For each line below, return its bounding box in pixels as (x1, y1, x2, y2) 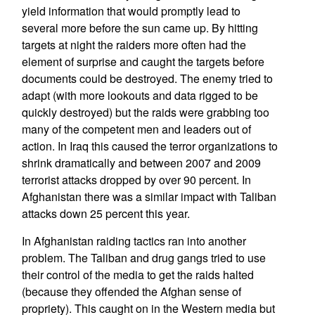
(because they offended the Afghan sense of (21, 283, 241, 300)
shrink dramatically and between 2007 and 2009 (21, 155, 261, 171)
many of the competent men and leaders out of (21, 121, 251, 137)
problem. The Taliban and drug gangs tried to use (21, 250, 266, 266)
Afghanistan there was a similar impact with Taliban (21, 188, 276, 205)
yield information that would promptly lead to (21, 3, 240, 19)
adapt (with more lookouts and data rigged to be (21, 87, 258, 103)
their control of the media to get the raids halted (21, 266, 254, 283)
